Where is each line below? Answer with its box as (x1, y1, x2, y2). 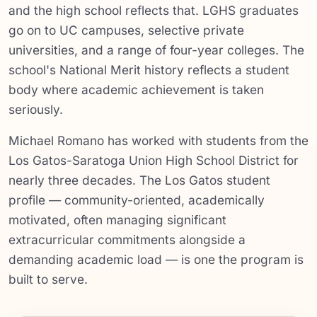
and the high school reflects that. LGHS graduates (8, 2, 299, 18)
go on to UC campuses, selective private (8, 22, 244, 38)
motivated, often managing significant (8, 212, 226, 227)
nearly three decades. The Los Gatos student (8, 172, 270, 188)
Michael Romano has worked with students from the (8, 132, 309, 148)
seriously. (8, 101, 63, 117)
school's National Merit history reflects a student (8, 62, 289, 77)
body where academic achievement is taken (8, 81, 264, 97)
